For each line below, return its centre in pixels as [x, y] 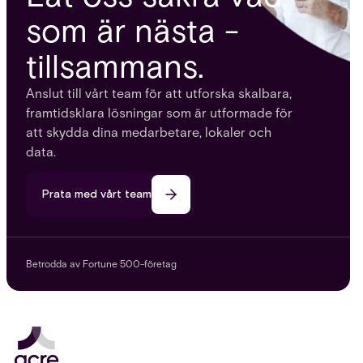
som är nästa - [132, 30]
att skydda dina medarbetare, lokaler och [149, 132]
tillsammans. [115, 66]
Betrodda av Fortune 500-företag [101, 263]
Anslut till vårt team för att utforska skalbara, [159, 93]
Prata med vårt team [97, 194]
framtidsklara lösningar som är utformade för [159, 113]
